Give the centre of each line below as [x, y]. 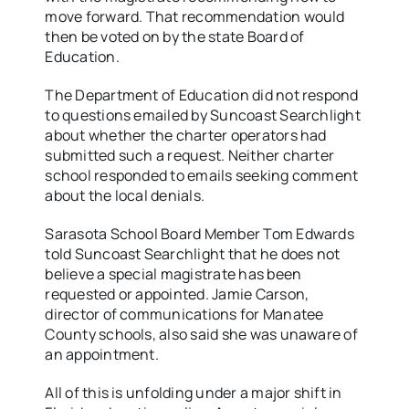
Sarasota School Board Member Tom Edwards [199, 234]
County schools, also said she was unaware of [201, 335]
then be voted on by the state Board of [175, 37]
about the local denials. [125, 196]
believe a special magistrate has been [173, 274]
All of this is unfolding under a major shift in [194, 393]
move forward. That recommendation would [195, 17]
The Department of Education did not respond [202, 95]
